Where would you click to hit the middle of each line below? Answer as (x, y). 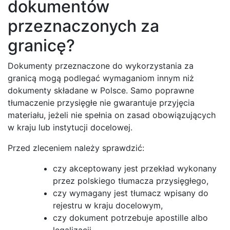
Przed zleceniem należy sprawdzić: (76, 148)
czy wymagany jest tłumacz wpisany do (131, 193)
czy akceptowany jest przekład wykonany (135, 169)
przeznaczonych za (83, 26)
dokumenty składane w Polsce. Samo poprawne (101, 91)
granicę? (41, 46)
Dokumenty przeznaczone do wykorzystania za (101, 66)
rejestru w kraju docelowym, (108, 206)
